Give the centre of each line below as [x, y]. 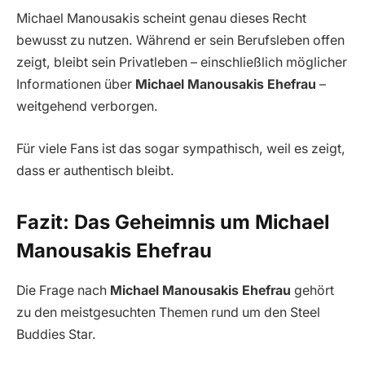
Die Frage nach [63, 290]
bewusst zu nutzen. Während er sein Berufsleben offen [180, 41]
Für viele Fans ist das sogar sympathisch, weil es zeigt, [181, 148]
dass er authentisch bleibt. [95, 170]
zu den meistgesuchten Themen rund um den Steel [168, 312]
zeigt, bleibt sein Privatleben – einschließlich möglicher [182, 63]
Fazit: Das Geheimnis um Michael [173, 222]
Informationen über [76, 85]
